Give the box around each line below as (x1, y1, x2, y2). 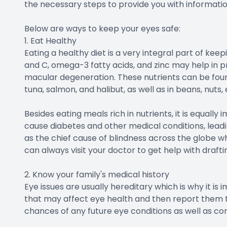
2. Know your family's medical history (24, 169, 169, 181)
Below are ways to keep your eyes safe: (24, 23, 180, 35)
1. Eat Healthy (24, 35, 77, 47)
